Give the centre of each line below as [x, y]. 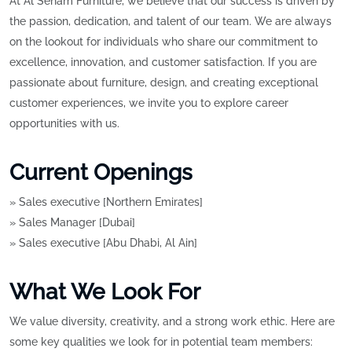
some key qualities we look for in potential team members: [161, 342]
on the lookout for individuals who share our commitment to [163, 42]
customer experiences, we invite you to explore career [149, 103]
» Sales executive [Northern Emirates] [106, 202]
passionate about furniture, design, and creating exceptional [164, 83]
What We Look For [105, 292]
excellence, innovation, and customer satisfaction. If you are [163, 62]
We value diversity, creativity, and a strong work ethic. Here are [172, 322]
